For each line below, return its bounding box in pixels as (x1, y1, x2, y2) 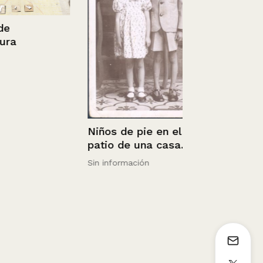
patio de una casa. (65, 139, 161, 151)
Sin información (65, 158, 127, 168)
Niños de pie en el (65, 125, 159, 138)
